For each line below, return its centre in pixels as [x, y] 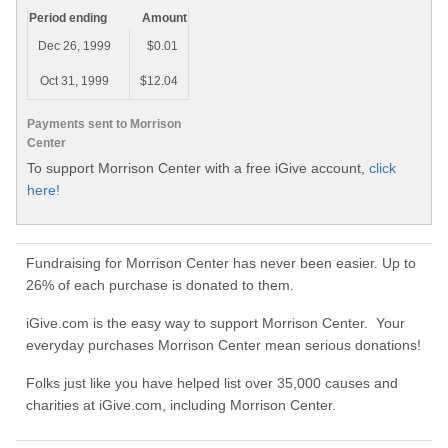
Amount [164, 18]
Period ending [68, 18]
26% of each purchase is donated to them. [160, 285]
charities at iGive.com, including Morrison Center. [181, 405]
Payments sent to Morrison [104, 123]
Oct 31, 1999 [74, 81]
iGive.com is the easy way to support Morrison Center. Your [215, 323]
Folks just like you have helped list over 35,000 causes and [212, 383]
